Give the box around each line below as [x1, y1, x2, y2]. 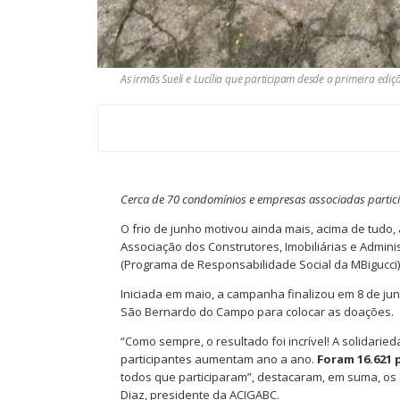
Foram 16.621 [317, 351, 392, 368]
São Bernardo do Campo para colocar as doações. [121, 304, 394, 321]
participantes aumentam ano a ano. [121, 351, 317, 368]
